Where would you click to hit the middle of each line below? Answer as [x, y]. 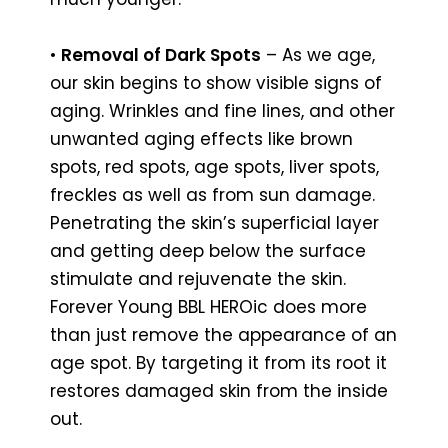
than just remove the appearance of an [223, 334]
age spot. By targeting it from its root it [218, 362]
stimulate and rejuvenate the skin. [198, 278]
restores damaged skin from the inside [219, 390]
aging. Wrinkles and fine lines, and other [222, 110]
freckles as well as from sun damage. [212, 194]
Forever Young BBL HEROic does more [208, 306]
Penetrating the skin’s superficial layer [214, 222]
